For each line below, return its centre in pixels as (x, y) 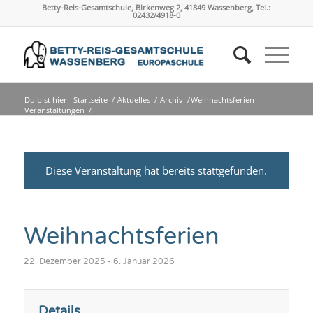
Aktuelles (133, 100)
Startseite (90, 100)
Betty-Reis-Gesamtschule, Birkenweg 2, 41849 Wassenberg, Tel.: (156, 7)
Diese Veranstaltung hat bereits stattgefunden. (156, 170)
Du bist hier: (46, 100)
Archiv (171, 100)
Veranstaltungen (54, 110)
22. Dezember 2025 (64, 261)
